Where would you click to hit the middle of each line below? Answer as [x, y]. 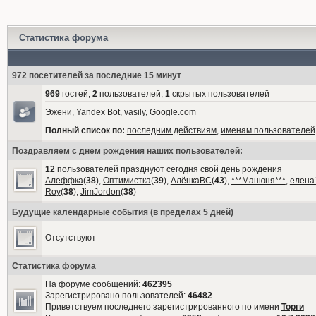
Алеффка [64, 181]
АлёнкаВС [191, 181]
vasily [134, 112]
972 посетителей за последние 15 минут [96, 75]
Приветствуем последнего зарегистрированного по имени [163, 307]
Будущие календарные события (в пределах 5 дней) [122, 212]
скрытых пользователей [219, 94]
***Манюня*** [258, 181]
